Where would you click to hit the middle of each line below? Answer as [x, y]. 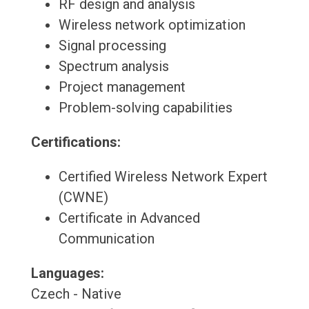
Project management [122, 87]
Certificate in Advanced [129, 218]
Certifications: [76, 142]
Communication [106, 239]
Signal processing [112, 46]
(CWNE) [83, 198]
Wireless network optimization [152, 25]
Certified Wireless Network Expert [163, 177]
